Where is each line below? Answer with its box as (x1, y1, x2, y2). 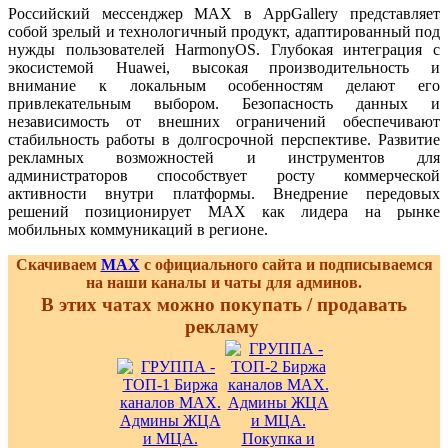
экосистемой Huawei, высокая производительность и (8, 58, 440, 76)
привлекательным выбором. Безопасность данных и (8, 94, 440, 112)
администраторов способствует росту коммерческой (8, 166, 440, 184)
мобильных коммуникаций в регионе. (8, 220, 268, 238)
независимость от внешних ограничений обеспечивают (8, 112, 440, 130)
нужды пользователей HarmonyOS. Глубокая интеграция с (8, 40, 440, 58)
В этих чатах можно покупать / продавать (41, 293, 407, 315)
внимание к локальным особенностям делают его (8, 76, 440, 94)
